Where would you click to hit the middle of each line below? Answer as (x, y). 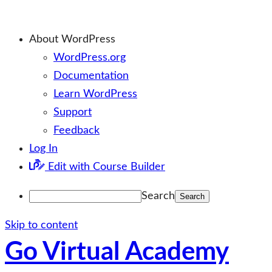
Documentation (91, 76)
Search (158, 196)
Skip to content (41, 225)
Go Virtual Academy (117, 252)
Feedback (76, 131)
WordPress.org (90, 58)
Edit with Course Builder (107, 167)
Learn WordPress (95, 94)
